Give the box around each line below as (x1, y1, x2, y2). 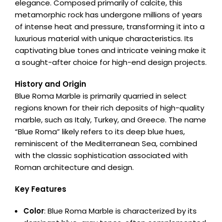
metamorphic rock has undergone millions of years (15, 9, 202, 20)
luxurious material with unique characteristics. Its (15, 33, 193, 44)
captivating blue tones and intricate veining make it (15, 45, 206, 55)
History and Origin (15, 79, 86, 89)
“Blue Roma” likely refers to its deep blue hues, (15, 126, 185, 137)
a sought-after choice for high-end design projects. (15, 57, 207, 67)
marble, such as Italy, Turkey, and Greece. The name (15, 114, 206, 125)
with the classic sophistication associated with (15, 150, 188, 161)
